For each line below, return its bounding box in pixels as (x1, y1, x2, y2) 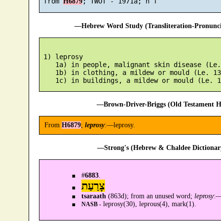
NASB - (81, 201, 101, 208)
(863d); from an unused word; (106, 192, 194, 200)
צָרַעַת (81, 179, 105, 192)
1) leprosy (39, 52, 83, 61)
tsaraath (81, 192, 106, 200)
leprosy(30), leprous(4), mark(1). (101, 200, 196, 208)
